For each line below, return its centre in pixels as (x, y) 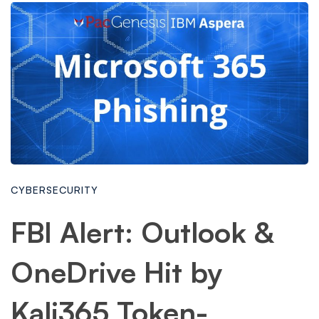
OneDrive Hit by (116, 272)
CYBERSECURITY (54, 190)
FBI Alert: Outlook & (142, 232)
